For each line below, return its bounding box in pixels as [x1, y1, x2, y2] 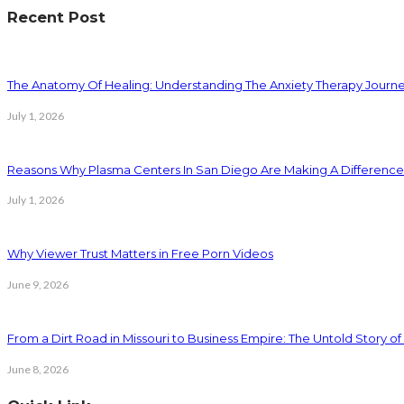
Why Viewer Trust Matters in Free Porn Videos [7, 246, 273, 262]
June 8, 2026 [7, 362, 69, 376]
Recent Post [7, 7, 106, 26]
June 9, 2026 [7, 277, 69, 291]
